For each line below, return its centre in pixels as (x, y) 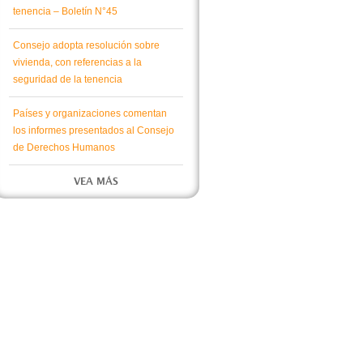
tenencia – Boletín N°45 (65, 11)
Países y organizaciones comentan (90, 113)
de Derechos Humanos (64, 147)
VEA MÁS (96, 181)
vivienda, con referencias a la (77, 62)
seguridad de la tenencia (68, 79)
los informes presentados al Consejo (94, 130)
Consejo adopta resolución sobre (86, 45)
